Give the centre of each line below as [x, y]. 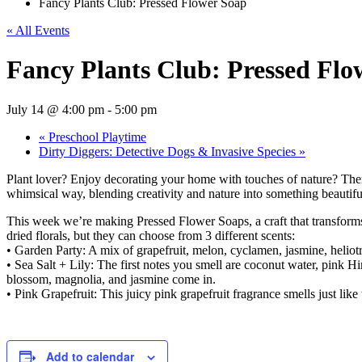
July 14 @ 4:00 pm [55, 109]
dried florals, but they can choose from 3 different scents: [151, 235]
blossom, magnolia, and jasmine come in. [111, 279]
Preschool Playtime [96, 137]
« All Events [38, 30]
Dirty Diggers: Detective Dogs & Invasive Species [169, 151]
